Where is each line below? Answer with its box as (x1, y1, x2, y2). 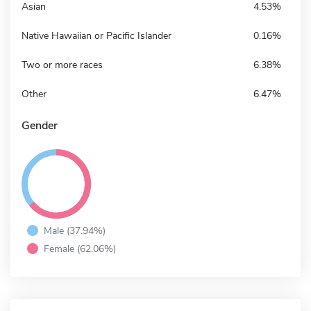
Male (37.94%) (44, 223, 106, 237)
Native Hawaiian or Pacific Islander (22, 28, 171, 42)
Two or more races (22, 58, 103, 72)
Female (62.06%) (44, 241, 116, 255)
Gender (22, 117, 58, 133)
